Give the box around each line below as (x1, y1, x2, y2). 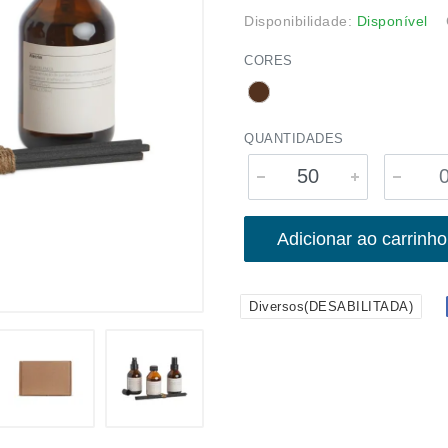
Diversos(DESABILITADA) (249, 299, 413, 314)
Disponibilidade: (244, 13, 357, 29)
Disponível (356, 13, 428, 29)
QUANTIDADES (244, 131, 344, 146)
